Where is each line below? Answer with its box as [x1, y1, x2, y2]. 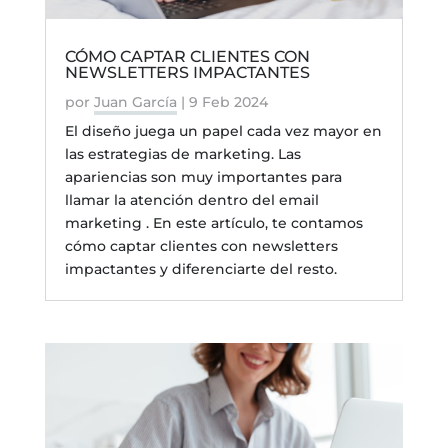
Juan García [93, 93, 177, 112]
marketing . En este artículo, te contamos [64, 214, 363, 233]
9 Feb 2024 [188, 93, 268, 112]
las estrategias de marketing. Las [64, 145, 301, 164]
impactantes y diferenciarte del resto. [64, 260, 337, 279]
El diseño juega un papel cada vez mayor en [64, 122, 382, 141]
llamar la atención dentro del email [64, 191, 319, 210]
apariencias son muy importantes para [64, 168, 342, 187]
